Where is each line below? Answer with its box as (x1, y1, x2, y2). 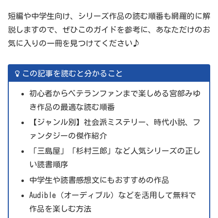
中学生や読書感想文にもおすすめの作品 (29, 176, 169, 184)
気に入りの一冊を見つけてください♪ (8, 39, 140, 48)
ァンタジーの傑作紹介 (29, 132, 107, 140)
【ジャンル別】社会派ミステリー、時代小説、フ (29, 118, 200, 127)
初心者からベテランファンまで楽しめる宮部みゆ (29, 90, 200, 97)
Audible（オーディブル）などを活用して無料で (29, 191, 196, 199)
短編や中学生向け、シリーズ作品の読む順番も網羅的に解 (8, 12, 210, 20)
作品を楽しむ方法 (29, 204, 91, 213)
